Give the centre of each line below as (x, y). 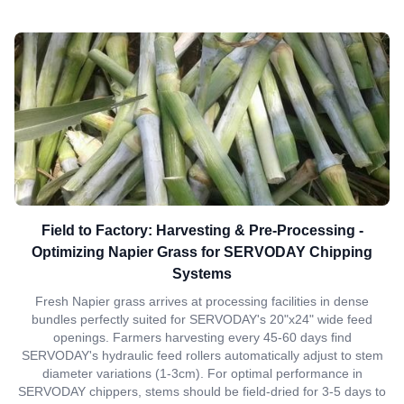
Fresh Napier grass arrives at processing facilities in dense (202, 301)
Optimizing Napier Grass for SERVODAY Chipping (202, 252)
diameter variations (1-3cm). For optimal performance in (202, 373)
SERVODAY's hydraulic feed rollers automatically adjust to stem (202, 355)
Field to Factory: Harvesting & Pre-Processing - (202, 230)
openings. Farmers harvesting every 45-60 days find (202, 337)
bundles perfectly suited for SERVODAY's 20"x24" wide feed (202, 319)
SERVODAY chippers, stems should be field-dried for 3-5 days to (202, 391)
